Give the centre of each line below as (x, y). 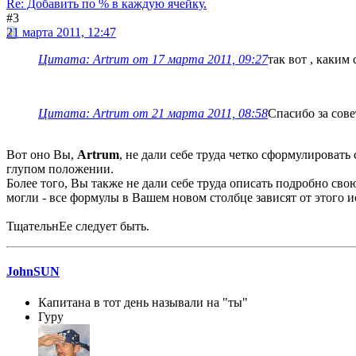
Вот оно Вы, (42, 154)
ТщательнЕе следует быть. (78, 226)
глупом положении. (60, 168)
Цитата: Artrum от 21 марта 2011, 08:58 (153, 113)
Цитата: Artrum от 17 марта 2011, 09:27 (153, 59)
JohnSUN (33, 271)
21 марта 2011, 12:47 (61, 32)
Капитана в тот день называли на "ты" (143, 303)
